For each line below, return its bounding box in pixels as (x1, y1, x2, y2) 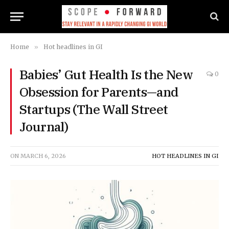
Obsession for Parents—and (19, 83, 179, 100)
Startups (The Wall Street (19, 101, 168, 118)
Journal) (19, 118, 68, 135)
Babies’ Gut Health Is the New (19, 66, 193, 83)
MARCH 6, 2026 (20, 152, 66, 159)
